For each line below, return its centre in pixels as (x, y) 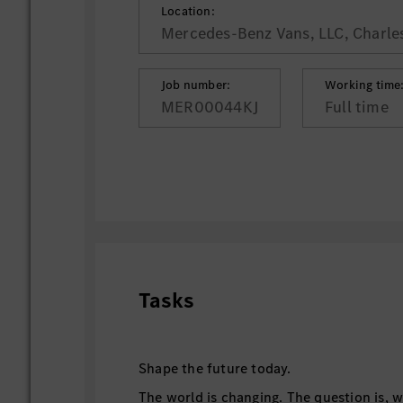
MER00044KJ (210, 107)
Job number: (196, 85)
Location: (188, 11)
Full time (357, 107)
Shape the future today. (215, 368)
